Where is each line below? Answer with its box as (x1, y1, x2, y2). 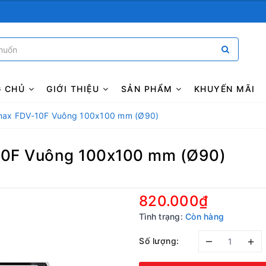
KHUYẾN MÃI (194, 84, 255, 94)
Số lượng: (139, 235, 179, 246)
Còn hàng (185, 211, 224, 221)
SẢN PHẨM (121, 84, 176, 94)
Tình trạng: (139, 211, 183, 221)
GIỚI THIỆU (46, 84, 103, 94)
